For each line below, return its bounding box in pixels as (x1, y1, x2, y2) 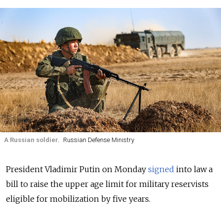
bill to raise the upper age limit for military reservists (6, 179, 209, 189)
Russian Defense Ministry (63, 136, 134, 144)
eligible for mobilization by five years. (6, 194, 150, 204)
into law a (174, 164, 213, 175)
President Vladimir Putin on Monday (6, 164, 148, 175)
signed (148, 164, 174, 175)
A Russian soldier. (4, 136, 60, 144)
